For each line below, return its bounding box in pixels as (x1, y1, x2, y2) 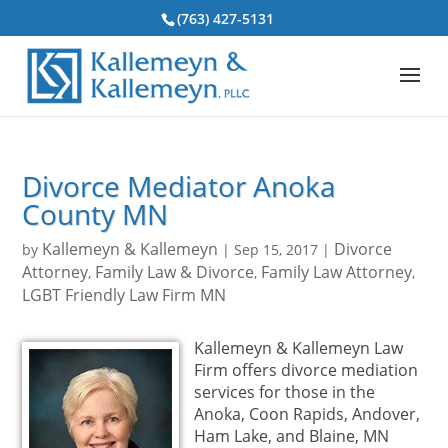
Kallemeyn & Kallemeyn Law (194, 337, 404, 359)
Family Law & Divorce (95, 261, 255, 283)
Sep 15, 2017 (234, 240, 319, 259)
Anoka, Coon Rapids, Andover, (194, 403, 421, 425)
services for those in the (194, 381, 376, 403)
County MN (22, 195, 169, 233)
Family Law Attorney (261, 261, 413, 283)
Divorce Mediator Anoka (22, 167, 337, 205)
